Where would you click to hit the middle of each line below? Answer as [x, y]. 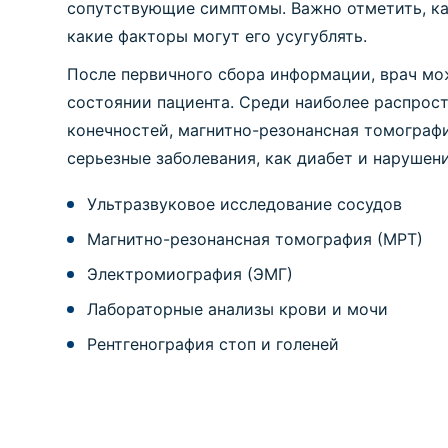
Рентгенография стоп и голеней [213, 344]
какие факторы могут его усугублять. [217, 36]
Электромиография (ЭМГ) [190, 274]
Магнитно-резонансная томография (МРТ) [255, 239]
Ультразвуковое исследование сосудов [245, 204]
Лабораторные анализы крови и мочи [238, 309]
